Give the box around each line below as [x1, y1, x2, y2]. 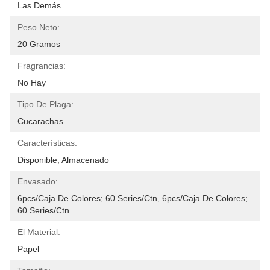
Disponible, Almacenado [17, 155, 109, 165]
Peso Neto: [17, 22, 60, 32]
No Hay [17, 78, 46, 87]
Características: [17, 138, 77, 148]
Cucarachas [17, 116, 63, 126]
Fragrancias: [17, 61, 66, 71]
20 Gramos [17, 39, 60, 49]
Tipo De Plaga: [17, 99, 74, 109]
